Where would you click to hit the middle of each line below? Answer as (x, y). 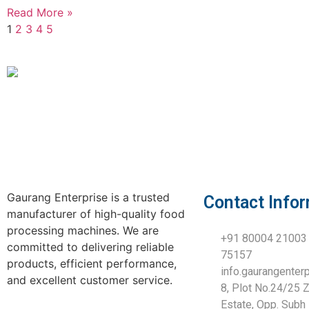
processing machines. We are (83, 231)
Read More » (40, 13)
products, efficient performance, (92, 264)
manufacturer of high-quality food (96, 214)
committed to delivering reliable (90, 247)
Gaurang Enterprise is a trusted (88, 198)
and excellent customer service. (90, 280)
